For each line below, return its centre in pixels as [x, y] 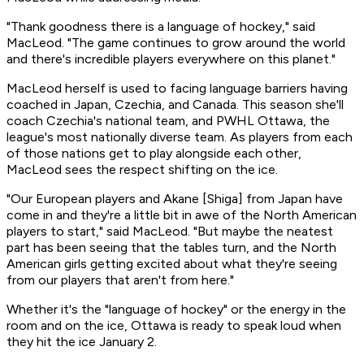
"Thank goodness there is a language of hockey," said [161, 27]
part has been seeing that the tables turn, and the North [171, 248]
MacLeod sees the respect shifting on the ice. [142, 170]
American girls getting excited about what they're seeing [172, 264]
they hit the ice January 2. [82, 342]
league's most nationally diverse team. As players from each [180, 137]
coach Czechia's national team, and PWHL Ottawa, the [168, 121]
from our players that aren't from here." [120, 280]
